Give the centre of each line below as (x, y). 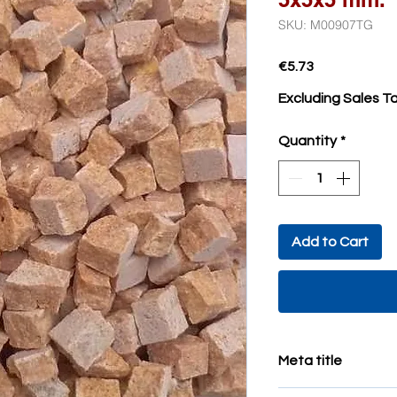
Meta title (310, 361)
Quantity (307, 141)
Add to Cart (330, 242)
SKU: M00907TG (326, 25)
